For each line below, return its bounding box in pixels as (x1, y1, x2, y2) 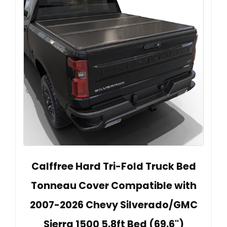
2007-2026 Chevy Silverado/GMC (29, 198, 198, 212)
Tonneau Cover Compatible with (30, 179, 197, 193)
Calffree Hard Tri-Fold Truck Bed (31, 160, 196, 174)
